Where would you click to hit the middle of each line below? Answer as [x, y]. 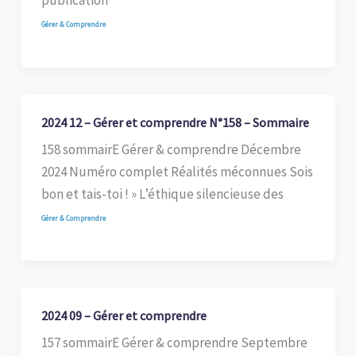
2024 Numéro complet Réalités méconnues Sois [177, 171]
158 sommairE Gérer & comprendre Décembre [171, 149]
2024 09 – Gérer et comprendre [124, 316]
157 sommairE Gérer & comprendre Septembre [174, 342]
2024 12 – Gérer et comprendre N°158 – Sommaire [175, 123]
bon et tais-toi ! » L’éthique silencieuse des [162, 193]
